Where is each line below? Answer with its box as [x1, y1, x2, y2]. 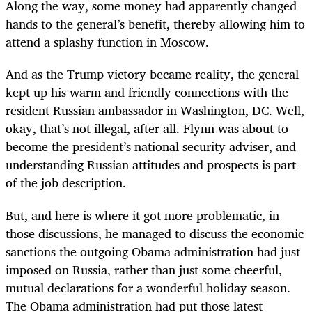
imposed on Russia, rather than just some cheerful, [6, 258, 282, 280]
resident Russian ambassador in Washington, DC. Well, [6, 100, 304, 121]
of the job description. [6, 172, 126, 194]
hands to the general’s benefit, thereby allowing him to [6, 13, 305, 35]
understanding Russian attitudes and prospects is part [6, 154, 296, 175]
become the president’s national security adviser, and [6, 136, 296, 157]
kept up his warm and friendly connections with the [6, 81, 288, 103]
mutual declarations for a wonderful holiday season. [6, 276, 290, 298]
